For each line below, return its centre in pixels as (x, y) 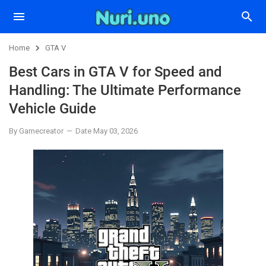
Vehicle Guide (53, 109)
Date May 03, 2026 (107, 131)
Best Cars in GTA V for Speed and (115, 72)
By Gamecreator (36, 131)
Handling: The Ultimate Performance (125, 90)
